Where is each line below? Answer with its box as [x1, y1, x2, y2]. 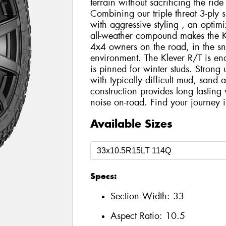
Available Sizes [90, 117, 173, 131]
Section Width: [110, 190, 173, 202]
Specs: [90, 171, 117, 182]
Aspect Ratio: [110, 210, 165, 222]
